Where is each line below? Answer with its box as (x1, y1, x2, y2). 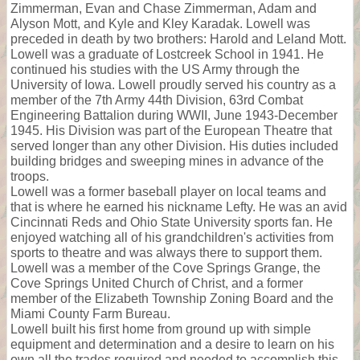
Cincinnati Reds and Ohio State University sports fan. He (10, 215, 333, 229)
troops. (10, 169, 49, 183)
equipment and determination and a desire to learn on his (10, 337, 334, 351)
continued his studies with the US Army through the (10, 62, 300, 76)
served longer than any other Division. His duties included (10, 138, 338, 153)
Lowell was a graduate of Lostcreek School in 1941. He (10, 47, 324, 61)
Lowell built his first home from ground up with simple (10, 321, 311, 336)
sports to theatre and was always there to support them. (10, 245, 322, 260)
